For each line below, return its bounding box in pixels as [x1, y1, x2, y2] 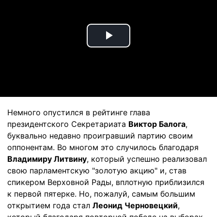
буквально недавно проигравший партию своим [7, 130, 193, 140]
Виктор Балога [128, 119, 186, 129]
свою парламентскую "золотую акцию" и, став [7, 165, 186, 175]
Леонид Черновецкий [93, 200, 178, 210]
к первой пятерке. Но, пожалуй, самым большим [7, 188, 195, 199]
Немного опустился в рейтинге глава [7, 107, 150, 117]
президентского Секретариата [7, 119, 128, 129]
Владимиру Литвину [7, 154, 87, 164]
